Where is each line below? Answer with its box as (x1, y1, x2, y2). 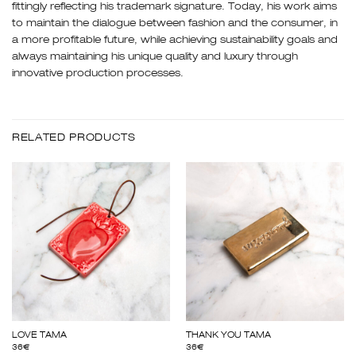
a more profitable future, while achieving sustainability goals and (12, 34, 338, 45)
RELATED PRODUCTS (12, 133, 136, 144)
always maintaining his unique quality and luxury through (12, 51, 298, 62)
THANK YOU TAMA (185, 330, 271, 340)
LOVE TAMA (11, 330, 67, 340)
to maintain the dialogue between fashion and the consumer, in (12, 17, 338, 29)
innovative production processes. (12, 68, 184, 79)
